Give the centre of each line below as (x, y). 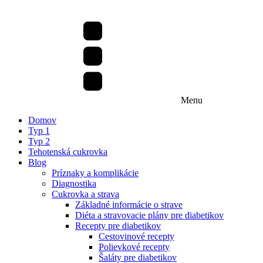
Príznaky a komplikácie (95, 173)
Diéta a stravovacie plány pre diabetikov (149, 215)
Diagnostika (74, 183)
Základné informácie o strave (129, 205)
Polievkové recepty (134, 247)
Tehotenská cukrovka (68, 152)
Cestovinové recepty (136, 236)
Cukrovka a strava (85, 194)
